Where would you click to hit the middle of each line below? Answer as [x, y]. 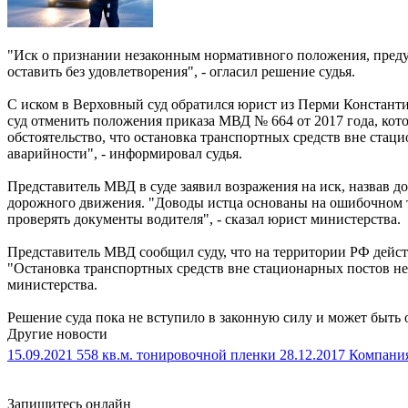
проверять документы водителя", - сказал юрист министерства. [204, 219]
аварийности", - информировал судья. [125, 153]
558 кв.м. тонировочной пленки [176, 354]
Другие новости [57, 333]
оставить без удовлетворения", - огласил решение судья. [181, 71]
